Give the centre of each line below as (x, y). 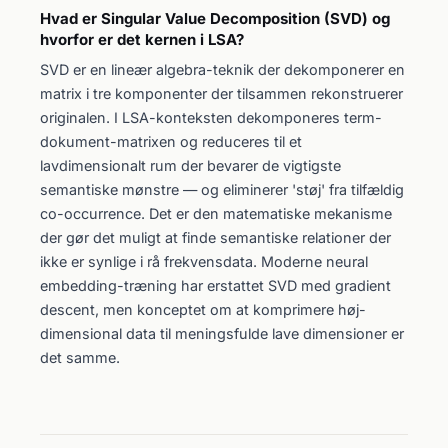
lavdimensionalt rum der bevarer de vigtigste (190, 165)
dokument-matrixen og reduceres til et (171, 141)
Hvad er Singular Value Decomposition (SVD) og (215, 18)
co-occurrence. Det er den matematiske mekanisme (216, 213)
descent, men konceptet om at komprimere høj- (203, 309)
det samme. (80, 357)
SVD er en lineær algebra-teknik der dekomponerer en (222, 69)
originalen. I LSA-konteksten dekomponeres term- (211, 117)
